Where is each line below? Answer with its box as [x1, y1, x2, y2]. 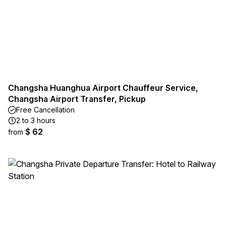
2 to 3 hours [16, 116, 55, 125]
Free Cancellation [16, 105, 75, 114]
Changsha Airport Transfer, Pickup [8, 94, 146, 104]
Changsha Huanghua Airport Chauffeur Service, [8, 83, 198, 93]
